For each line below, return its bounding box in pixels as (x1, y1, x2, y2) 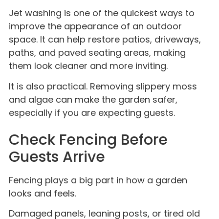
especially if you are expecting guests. (9, 106, 175, 119)
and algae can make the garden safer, (9, 93, 177, 106)
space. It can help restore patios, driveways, (9, 33, 201, 46)
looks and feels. (9, 187, 76, 199)
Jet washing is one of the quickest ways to (9, 7, 195, 20)
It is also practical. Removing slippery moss (9, 80, 197, 92)
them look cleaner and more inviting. (9, 60, 168, 72)
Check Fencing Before (9, 129, 168, 150)
